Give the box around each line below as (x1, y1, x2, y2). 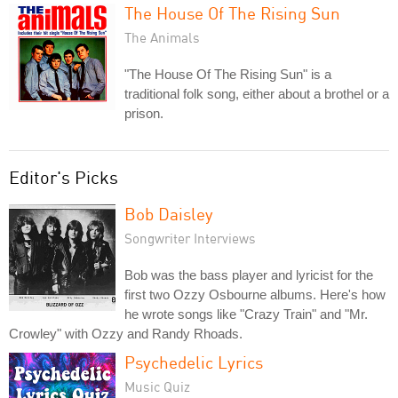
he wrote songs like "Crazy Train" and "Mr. (124, 306, 368, 322)
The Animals (124, 28, 200, 45)
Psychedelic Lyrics (124, 351, 263, 372)
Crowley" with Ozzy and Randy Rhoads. (9, 325, 243, 341)
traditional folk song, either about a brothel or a (124, 85, 389, 101)
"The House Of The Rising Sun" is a (124, 66, 331, 82)
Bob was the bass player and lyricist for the (124, 267, 373, 283)
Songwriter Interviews (124, 229, 256, 246)
